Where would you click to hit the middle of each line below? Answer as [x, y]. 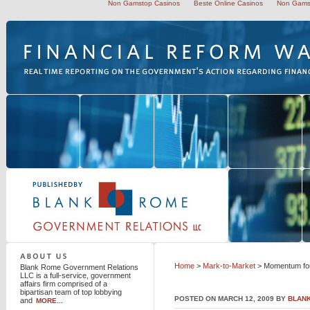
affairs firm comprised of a [64, 284]
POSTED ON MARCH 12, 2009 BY [231, 299]
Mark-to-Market [229, 266]
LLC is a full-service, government [75, 275]
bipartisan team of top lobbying [71, 292]
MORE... [49, 301]
